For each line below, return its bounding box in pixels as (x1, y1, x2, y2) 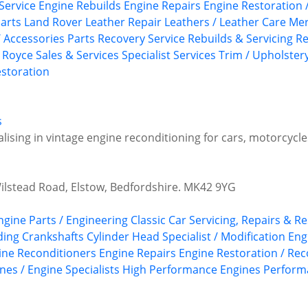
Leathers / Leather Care (164, 14, 286, 30)
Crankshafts (22, 229, 84, 245)
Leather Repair (85, 14, 162, 30)
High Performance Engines (122, 262, 261, 278)
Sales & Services (36, 47, 119, 63)
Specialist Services (122, 47, 216, 63)
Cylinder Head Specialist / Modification (87, 229, 285, 245)
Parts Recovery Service (67, 31, 185, 47)
